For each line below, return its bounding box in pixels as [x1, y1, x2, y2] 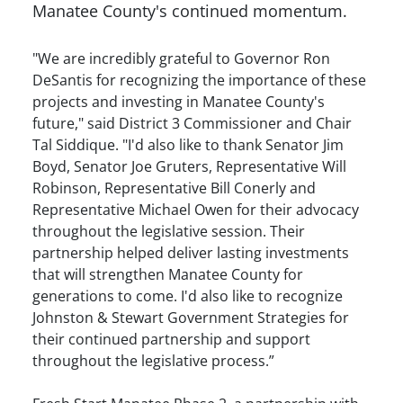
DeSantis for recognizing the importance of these [32, 69, 366, 90]
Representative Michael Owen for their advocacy [32, 199, 359, 219]
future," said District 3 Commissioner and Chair [32, 112, 352, 133]
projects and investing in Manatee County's [32, 91, 325, 112]
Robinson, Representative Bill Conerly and [32, 177, 316, 198]
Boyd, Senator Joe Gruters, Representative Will [32, 156, 346, 176]
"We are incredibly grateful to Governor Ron [32, 48, 330, 68]
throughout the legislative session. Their [32, 220, 305, 241]
